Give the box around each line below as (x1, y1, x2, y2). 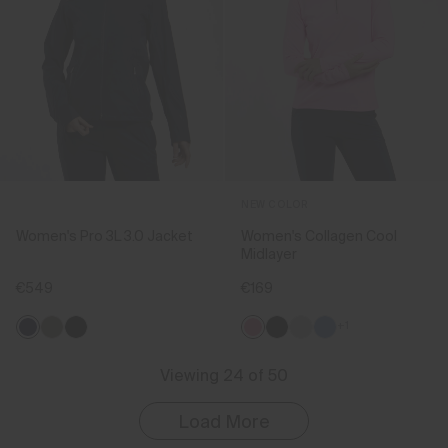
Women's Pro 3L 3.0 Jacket (16, 226, 193, 245)
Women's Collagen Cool (241, 226, 397, 245)
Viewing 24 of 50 (160, 364, 288, 386)
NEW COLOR (241, 197, 309, 211)
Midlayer (241, 244, 297, 263)
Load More (178, 409, 270, 434)
